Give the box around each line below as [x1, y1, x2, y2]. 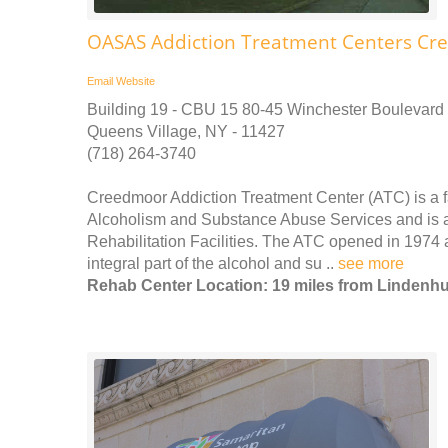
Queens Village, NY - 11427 [87, 123, 285, 141]
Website [116, 75, 155, 88]
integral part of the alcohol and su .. [87, 255, 338, 273]
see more [338, 255, 404, 273]
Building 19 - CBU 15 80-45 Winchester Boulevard [87, 101, 444, 119]
